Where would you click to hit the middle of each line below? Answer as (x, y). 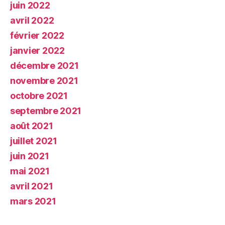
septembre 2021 (46, 111)
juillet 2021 (34, 141)
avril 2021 (32, 186)
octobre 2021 (39, 96)
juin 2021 (30, 156)
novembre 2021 (44, 81)
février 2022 (37, 36)
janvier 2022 (37, 51)
